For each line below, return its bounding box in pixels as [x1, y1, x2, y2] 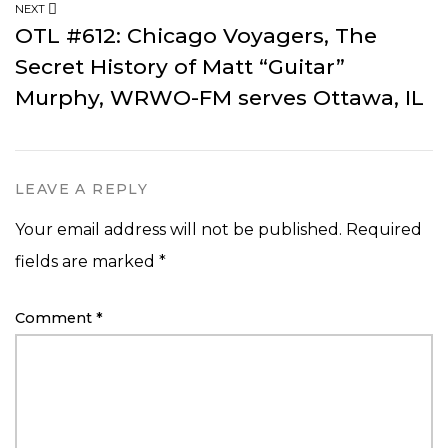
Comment [15, 308, 96, 327]
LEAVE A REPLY [15, 179, 149, 198]
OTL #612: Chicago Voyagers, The [15, 22, 377, 48]
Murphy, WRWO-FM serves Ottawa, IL [15, 84, 424, 110]
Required [346, 219, 422, 239]
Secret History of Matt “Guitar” [15, 53, 345, 79]
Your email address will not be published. [15, 219, 342, 239]
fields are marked [15, 251, 159, 271]
